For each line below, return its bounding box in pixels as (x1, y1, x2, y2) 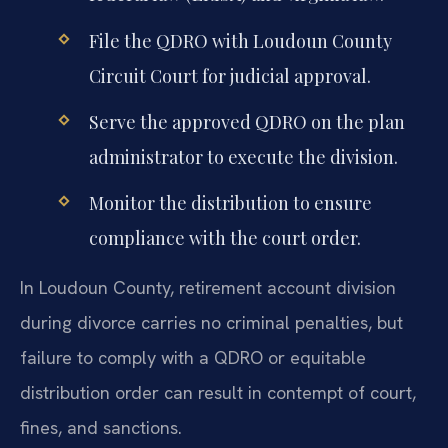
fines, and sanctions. (20, 416, 182, 440)
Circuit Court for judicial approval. (88, 63, 371, 88)
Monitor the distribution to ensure (88, 190, 372, 215)
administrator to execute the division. (88, 144, 398, 169)
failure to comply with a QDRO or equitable (20, 346, 366, 370)
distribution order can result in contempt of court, (20, 381, 416, 405)
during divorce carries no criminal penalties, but (20, 311, 403, 335)
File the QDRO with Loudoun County (88, 28, 392, 53)
